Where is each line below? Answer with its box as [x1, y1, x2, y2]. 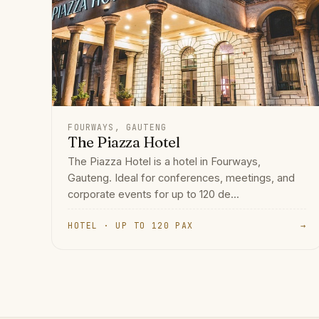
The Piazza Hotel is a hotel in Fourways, [68, 155, 261, 169]
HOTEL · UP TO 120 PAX [68, 220, 194, 231]
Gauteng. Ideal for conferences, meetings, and [68, 172, 296, 185]
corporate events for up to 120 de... [68, 188, 240, 202]
